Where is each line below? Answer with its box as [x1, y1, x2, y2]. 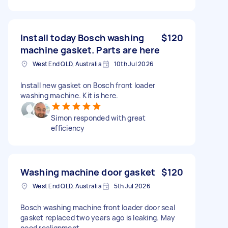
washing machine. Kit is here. [20, 90, 119, 100]
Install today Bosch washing [20, 31, 145, 44]
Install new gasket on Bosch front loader [20, 80, 155, 90]
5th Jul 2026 [113, 181, 150, 190]
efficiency [51, 123, 85, 133]
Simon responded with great [51, 112, 146, 123]
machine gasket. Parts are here [20, 43, 160, 56]
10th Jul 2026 [113, 59, 153, 68]
